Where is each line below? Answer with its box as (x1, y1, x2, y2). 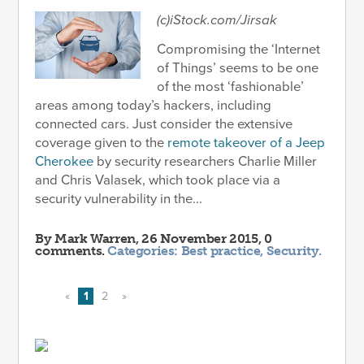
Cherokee (35, 153, 94, 170)
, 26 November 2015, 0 (135, 231, 272, 246)
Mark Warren (54, 231, 136, 246)
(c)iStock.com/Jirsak (157, 12, 278, 29)
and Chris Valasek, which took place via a (35, 171, 281, 188)
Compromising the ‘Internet (157, 41, 321, 58)
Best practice (180, 243, 261, 258)
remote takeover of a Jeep (167, 134, 326, 151)
